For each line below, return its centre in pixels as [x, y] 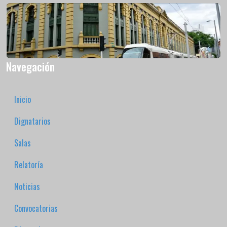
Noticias [27, 186]
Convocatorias [36, 208]
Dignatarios [32, 121]
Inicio [23, 99]
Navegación [30, 66]
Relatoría [29, 165]
